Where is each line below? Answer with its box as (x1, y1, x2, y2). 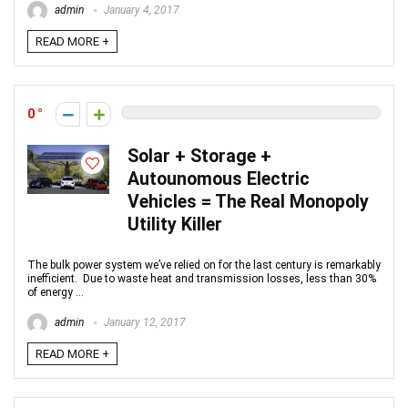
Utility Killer (127, 214, 222, 235)
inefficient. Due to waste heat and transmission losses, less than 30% (27, 272, 376, 285)
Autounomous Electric (127, 168, 310, 189)
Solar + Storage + (127, 146, 271, 167)
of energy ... (27, 286, 84, 299)
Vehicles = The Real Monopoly (127, 191, 369, 212)
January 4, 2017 (101, 4, 179, 17)
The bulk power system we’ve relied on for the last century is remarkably (27, 259, 381, 271)
